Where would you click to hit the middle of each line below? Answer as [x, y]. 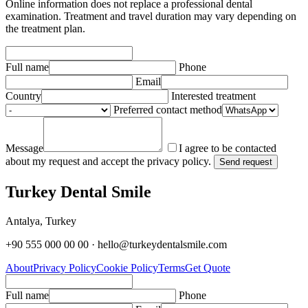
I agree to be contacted [228, 148]
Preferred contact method [168, 110]
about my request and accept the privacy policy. [108, 162]
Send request [246, 162]
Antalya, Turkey [41, 221]
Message [24, 148]
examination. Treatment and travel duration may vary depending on [151, 16]
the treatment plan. [45, 29]
